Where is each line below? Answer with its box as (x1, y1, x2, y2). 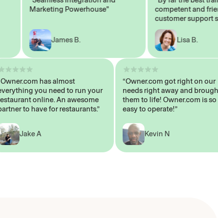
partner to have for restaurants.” (10, 105, 112, 114)
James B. (38, 35, 68, 44)
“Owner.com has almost (10, 77, 88, 86)
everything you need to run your (10, 86, 115, 95)
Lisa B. (163, 35, 185, 44)
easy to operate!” (135, 105, 191, 114)
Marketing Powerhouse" (17, 4, 97, 14)
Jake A (32, 129, 54, 139)
